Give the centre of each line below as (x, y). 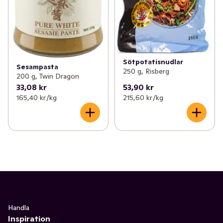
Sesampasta (37, 66)
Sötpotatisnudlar (153, 62)
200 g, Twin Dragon (48, 76)
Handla (19, 207)
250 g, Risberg (146, 71)
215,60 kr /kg (143, 97)
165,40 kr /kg (37, 97)
